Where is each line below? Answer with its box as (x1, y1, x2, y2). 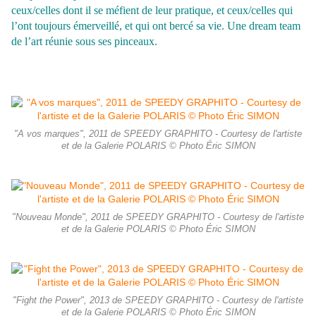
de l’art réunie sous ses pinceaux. (11, 35, 157, 48)
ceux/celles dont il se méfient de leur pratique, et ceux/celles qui (11, 4, 293, 17)
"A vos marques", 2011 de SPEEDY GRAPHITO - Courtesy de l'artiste (14, 129, 302, 140)
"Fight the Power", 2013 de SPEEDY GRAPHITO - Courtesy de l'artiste (13, 296, 303, 306)
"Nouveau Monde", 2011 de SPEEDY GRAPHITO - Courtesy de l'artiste (12, 212, 304, 223)
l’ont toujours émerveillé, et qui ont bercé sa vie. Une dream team (11, 20, 300, 32)
